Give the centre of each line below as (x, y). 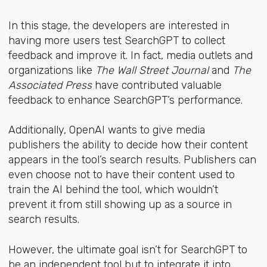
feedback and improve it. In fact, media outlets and (130, 56)
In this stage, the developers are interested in (119, 26)
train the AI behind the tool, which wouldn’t (113, 190)
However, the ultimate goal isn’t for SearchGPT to (128, 249)
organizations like (52, 71)
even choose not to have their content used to (121, 175)
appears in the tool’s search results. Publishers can (132, 160)
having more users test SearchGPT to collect (117, 41)
